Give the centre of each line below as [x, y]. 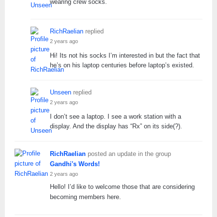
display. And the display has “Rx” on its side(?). [116, 126]
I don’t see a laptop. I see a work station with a [116, 116]
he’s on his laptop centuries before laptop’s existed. [122, 65]
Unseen [61, 92]
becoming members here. [85, 197]
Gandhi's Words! [75, 164]
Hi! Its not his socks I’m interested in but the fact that [125, 55]
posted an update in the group [128, 154]
